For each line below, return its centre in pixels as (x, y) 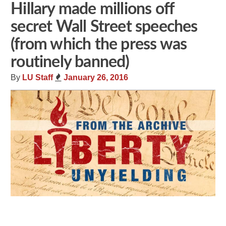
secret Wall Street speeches (104, 26)
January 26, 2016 (96, 78)
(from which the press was (99, 44)
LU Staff (38, 78)
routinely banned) (70, 62)
